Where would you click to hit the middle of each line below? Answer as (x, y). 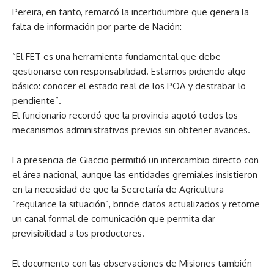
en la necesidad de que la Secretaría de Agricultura (118, 189)
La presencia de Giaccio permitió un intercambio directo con (135, 160)
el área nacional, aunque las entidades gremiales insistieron (135, 175)
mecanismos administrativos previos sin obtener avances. (131, 130)
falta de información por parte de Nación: (97, 27)
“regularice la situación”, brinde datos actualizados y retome (136, 204)
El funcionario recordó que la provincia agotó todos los (125, 115)
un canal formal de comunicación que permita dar (114, 219)
